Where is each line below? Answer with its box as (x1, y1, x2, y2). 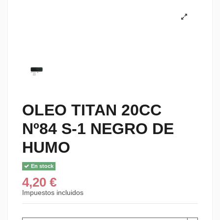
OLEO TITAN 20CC (22, 101, 162, 119)
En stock (29, 163, 54, 169)
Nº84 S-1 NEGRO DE (22, 120, 174, 138)
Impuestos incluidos (22, 188, 83, 196)
